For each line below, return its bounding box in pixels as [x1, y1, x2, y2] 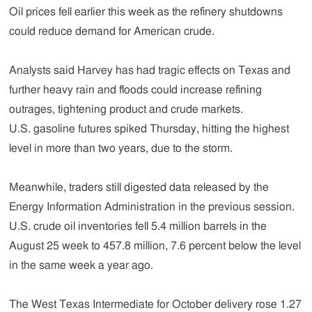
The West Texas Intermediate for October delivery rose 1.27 [9, 299, 302, 310]
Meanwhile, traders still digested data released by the [9, 182, 270, 193]
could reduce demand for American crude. [9, 26, 215, 37]
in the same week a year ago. [9, 260, 154, 271]
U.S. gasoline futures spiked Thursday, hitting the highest [9, 123, 290, 134]
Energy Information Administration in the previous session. [9, 201, 295, 212]
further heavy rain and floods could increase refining [9, 84, 263, 95]
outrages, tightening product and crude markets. [9, 104, 244, 115]
